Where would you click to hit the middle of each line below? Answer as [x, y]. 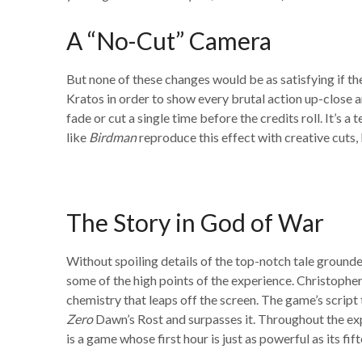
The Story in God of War [195, 222]
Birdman [113, 137]
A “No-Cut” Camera [169, 40]
